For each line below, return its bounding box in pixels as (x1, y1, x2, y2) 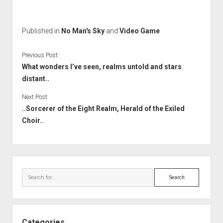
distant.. (21, 74, 49, 83)
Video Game (119, 27, 160, 35)
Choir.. (21, 116, 44, 124)
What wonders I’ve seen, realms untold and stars (21, 62, 182, 71)
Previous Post (21, 51, 58, 59)
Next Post (21, 93, 47, 101)
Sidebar (11, 156, 41, 166)
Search (154, 169, 177, 178)
